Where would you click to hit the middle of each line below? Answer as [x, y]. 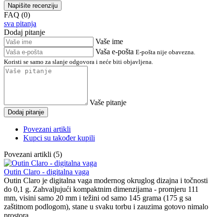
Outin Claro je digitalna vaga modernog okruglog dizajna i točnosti [106, 181]
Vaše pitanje [108, 103]
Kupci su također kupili [59, 138]
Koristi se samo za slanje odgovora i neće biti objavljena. [78, 62]
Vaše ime [109, 42]
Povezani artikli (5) [33, 155]
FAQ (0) [17, 15]
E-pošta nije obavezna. [165, 52]
